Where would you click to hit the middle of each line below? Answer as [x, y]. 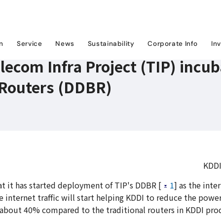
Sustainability [111, 44]
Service [30, 44]
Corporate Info [173, 44]
